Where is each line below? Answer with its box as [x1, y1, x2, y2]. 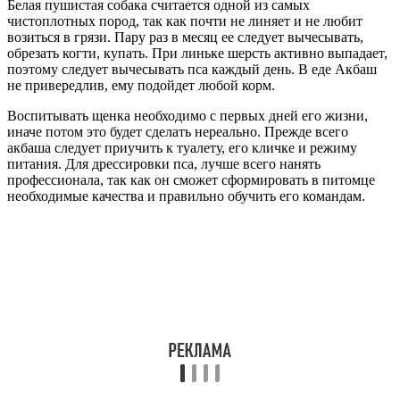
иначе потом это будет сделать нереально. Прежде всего [7, 123, 348, 139]
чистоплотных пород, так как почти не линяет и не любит [7, 12, 362, 29]
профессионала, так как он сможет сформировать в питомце [7, 171, 375, 187]
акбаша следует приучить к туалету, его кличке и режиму [7, 139, 357, 155]
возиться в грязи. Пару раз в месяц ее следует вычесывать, [7, 29, 363, 45]
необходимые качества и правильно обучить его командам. [7, 187, 365, 204]
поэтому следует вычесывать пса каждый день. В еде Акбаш [7, 61, 377, 77]
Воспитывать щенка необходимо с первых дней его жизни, [7, 107, 368, 123]
